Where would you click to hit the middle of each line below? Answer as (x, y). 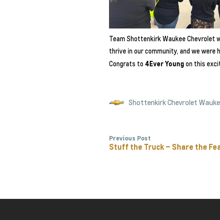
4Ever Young (165, 63)
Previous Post (130, 138)
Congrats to (127, 64)
